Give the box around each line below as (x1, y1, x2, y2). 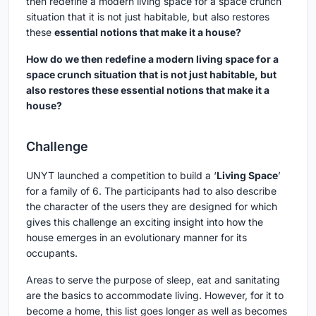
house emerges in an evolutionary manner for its (26, 231, 247, 243)
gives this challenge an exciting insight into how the (26, 216, 263, 228)
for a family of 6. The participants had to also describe (26, 185, 276, 197)
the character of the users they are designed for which (26, 200, 277, 212)
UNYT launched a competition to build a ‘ (26, 169, 217, 181)
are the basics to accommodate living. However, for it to (26, 289, 284, 301)
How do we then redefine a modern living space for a (26, 53, 279, 65)
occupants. (26, 247, 78, 259)
